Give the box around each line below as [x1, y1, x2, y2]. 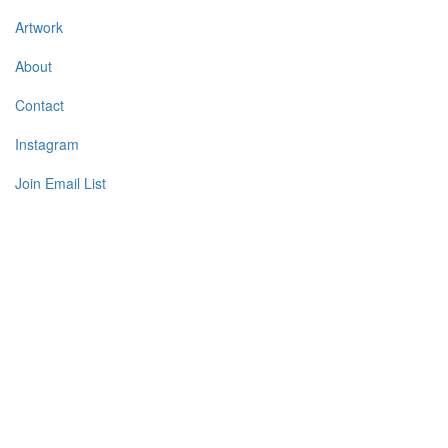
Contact [15, 95, 64, 115]
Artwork [15, 17, 63, 37]
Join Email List [15, 173, 106, 193]
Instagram [15, 134, 79, 154]
